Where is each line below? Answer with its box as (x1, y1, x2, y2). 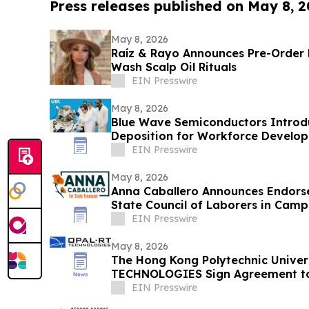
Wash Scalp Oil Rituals (110, 60, 237, 74)
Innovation (110, 281, 175, 295)
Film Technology (110, 143, 203, 157)
